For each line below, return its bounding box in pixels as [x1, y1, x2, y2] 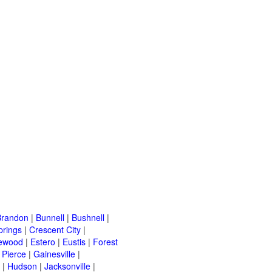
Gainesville [33, 248, 75, 260]
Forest [93, 236, 118, 248]
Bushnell [72, 211, 104, 224]
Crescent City [29, 223, 81, 236]
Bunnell [36, 211, 64, 224]
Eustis [63, 236, 86, 248]
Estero [30, 236, 55, 248]
